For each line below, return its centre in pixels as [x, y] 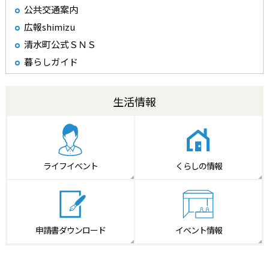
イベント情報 [198, 230]
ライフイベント [70, 165]
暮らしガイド [51, 62]
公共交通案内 [51, 9]
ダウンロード [82, 230]
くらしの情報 [198, 165]
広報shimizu [49, 27]
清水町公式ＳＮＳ [60, 44]
